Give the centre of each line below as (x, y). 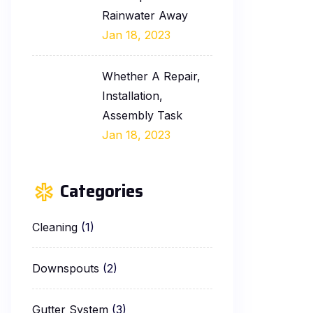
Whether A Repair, (151, 76)
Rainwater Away (145, 15)
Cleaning (55, 227)
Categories (102, 191)
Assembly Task (142, 115)
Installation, (132, 95)
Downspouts (66, 268)
